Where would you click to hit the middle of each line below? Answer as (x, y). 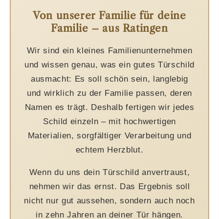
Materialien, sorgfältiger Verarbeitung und (109, 135)
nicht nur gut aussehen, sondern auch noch (109, 200)
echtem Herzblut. (109, 149)
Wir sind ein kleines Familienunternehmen (109, 50)
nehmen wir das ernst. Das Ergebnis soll (109, 186)
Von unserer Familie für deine (109, 15)
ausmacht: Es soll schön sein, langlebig (109, 78)
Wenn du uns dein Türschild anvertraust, (109, 172)
